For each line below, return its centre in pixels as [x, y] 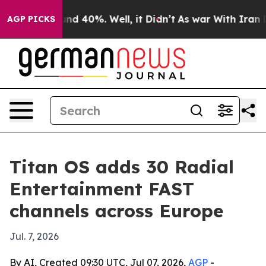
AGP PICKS [31, 19]
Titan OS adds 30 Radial [122, 167]
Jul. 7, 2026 [34, 236]
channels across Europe [116, 211]
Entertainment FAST [102, 189]
